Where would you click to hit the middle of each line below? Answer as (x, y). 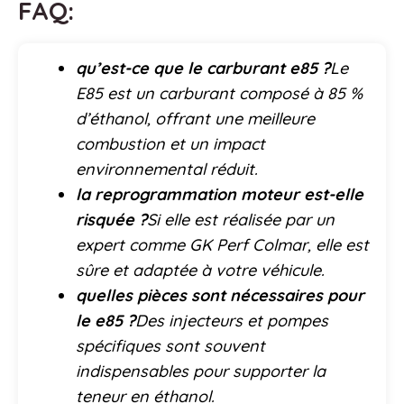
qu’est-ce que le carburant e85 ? (203, 69)
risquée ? (111, 220)
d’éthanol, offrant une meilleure (195, 119)
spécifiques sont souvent (170, 346)
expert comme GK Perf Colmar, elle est (222, 245)
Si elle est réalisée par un (241, 220)
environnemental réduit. (167, 170)
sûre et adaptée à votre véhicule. (200, 271)
